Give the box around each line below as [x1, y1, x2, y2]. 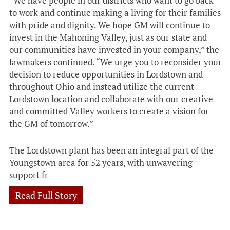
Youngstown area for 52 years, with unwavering [9, 157, 193, 168]
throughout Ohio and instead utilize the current [9, 81, 194, 92]
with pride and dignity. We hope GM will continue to [9, 19, 210, 31]
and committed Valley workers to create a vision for [9, 105, 209, 117]
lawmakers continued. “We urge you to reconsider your [9, 56, 222, 68]
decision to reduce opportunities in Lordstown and [9, 68, 203, 80]
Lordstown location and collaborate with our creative [9, 93, 213, 105]
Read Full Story [15, 189, 77, 201]
